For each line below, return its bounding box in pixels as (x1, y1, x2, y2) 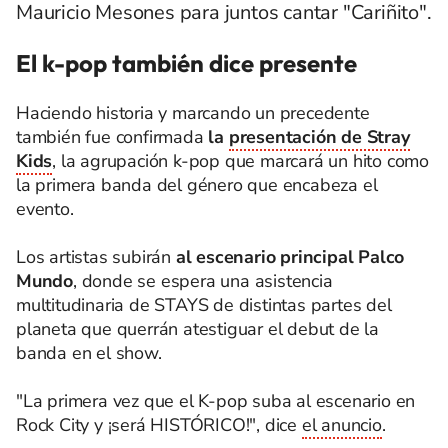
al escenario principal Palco (175, 244, 405, 269)
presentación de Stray (228, 124, 410, 149)
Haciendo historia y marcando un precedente (16, 100, 370, 125)
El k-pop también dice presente (16, 47, 357, 78)
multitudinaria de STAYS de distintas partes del (16, 292, 392, 317)
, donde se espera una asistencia (73, 268, 333, 293)
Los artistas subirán (16, 244, 176, 269)
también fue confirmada (16, 124, 209, 149)
